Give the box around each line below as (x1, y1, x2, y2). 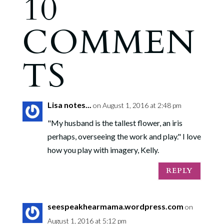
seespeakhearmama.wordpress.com (47, 201, 183, 211)
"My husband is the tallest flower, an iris (47, 117, 182, 127)
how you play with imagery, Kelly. (47, 144, 159, 154)
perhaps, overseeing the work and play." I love (47, 131, 201, 141)
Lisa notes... (47, 99, 91, 109)
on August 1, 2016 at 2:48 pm (92, 100, 181, 109)
